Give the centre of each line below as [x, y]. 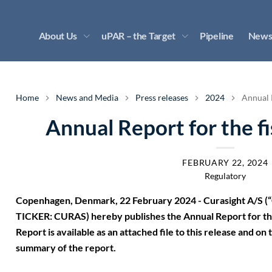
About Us [58, 35]
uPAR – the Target [139, 35]
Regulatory [225, 176]
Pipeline [217, 35]
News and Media [87, 97]
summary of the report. [66, 247]
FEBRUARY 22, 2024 [225, 162]
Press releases [162, 97]
